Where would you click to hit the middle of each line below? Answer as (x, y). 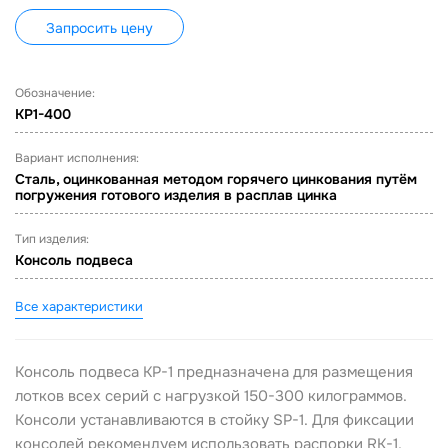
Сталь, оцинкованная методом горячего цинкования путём (216, 179)
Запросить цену (99, 28)
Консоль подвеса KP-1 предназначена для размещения (214, 372)
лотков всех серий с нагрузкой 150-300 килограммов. (211, 396)
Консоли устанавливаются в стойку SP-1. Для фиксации (214, 420)
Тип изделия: (52, 239)
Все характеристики (79, 306)
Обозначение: (55, 93)
